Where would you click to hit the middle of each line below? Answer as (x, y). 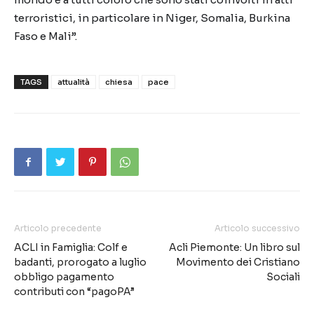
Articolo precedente (58, 228)
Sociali (283, 277)
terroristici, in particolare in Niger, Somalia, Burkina (152, 18)
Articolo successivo (257, 228)
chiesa (119, 82)
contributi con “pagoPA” (74, 292)
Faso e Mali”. (46, 36)
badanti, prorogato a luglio (80, 262)
